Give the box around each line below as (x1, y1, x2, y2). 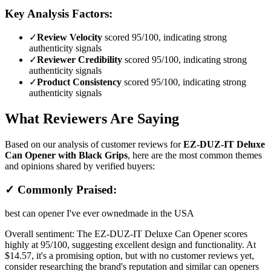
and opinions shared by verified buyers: (5, 161, 155, 172)
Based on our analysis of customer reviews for (5, 139, 183, 150)
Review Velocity (37, 32, 102, 43)
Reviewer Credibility (37, 54, 122, 65)
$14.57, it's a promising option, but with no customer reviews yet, (5, 250, 254, 261)
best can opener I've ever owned (5, 207, 128, 218)
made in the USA (128, 207, 194, 218)
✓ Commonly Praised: (5, 183, 117, 196)
